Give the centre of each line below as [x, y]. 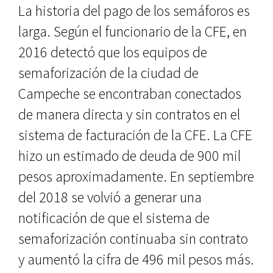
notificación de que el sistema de [114, 218]
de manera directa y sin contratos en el [129, 114]
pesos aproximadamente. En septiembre [136, 176]
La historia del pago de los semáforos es [134, 11]
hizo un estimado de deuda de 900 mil [129, 156]
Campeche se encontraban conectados [130, 94]
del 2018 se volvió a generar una [110, 197]
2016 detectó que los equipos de [113, 52]
